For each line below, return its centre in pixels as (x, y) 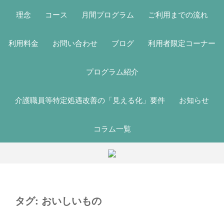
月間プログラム (108, 14)
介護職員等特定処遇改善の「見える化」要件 (90, 100)
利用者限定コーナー (182, 43)
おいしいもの (71, 200)
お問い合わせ (75, 43)
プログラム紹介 (112, 71)
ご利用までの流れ (178, 14)
